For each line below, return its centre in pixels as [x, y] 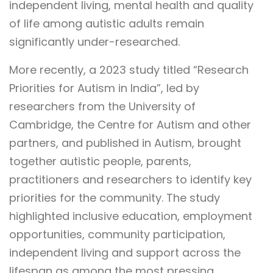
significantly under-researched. [94, 42]
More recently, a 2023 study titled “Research [129, 70]
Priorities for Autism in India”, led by [104, 88]
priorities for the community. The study [115, 198]
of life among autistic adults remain [107, 24]
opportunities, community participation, [117, 235]
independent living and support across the [125, 253]
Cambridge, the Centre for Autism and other [130, 125]
